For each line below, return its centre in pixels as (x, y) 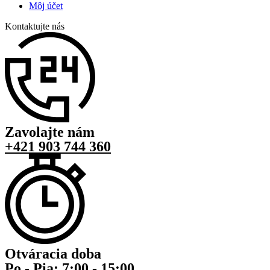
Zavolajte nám (50, 132)
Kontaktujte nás (35, 27)
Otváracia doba (53, 254)
